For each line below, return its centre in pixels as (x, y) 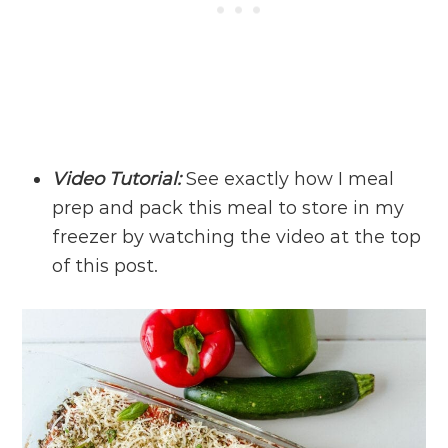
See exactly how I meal (288, 178)
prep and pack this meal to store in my (228, 207)
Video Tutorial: (117, 178)
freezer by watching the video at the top (237, 236)
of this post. (105, 265)
